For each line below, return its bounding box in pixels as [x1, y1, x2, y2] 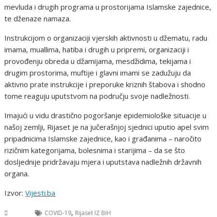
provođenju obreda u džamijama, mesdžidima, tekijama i [4, 56, 191, 66]
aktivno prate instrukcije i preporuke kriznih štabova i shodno [4, 79, 206, 90]
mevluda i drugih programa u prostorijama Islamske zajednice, [4, 2, 212, 12]
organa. [4, 169, 30, 179]
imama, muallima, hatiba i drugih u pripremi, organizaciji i [4, 45, 189, 55]
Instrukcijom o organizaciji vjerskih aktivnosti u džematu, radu [4, 33, 208, 43]
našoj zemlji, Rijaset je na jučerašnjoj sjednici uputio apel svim [4, 122, 209, 132]
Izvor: [4, 188, 26, 198]
